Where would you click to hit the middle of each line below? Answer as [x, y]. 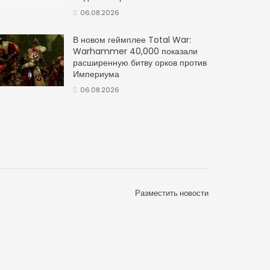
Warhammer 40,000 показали [135, 52]
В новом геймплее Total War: [132, 40]
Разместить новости [172, 193]
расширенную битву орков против [140, 63]
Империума [96, 74]
